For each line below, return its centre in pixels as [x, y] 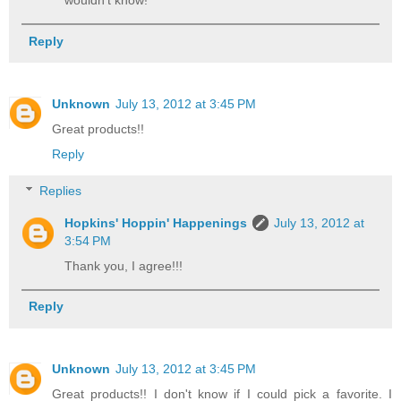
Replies [61, 191]
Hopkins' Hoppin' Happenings [156, 223]
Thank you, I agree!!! [124, 266]
